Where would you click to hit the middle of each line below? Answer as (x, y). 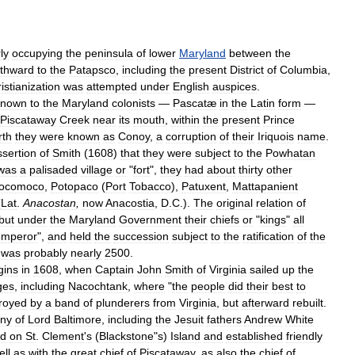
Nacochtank (98, 286)
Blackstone (126, 336)
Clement (63, 336)
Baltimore (78, 319)
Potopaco (74, 186)
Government (150, 219)
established (254, 336)
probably (46, 252)
